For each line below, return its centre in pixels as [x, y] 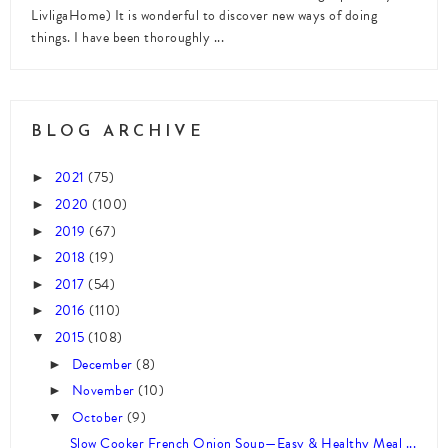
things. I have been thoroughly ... [127, 37]
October [99, 417]
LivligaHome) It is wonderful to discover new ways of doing [204, 15]
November [105, 391]
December [104, 364]
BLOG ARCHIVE [118, 131]
